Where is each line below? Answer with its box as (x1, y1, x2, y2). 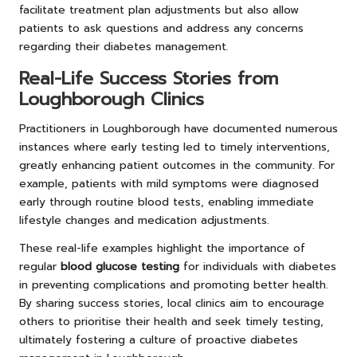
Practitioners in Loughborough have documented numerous (19, 120, 338, 137)
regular (19, 257, 61, 275)
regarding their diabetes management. (19, 37, 229, 55)
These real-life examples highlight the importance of (19, 239, 305, 257)
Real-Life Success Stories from (19, 65, 278, 92)
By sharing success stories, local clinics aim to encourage (19, 294, 324, 312)
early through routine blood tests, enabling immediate (19, 193, 314, 210)
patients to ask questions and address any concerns (19, 19, 304, 37)
